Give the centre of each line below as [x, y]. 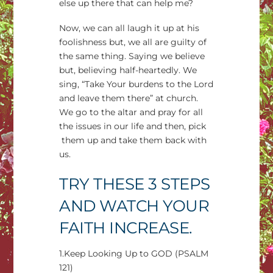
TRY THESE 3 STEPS [135, 184]
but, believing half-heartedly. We [128, 70]
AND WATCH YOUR [134, 206]
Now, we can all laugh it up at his [129, 28]
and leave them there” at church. [129, 98]
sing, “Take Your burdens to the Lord [136, 84]
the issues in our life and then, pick [133, 126]
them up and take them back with [133, 140]
